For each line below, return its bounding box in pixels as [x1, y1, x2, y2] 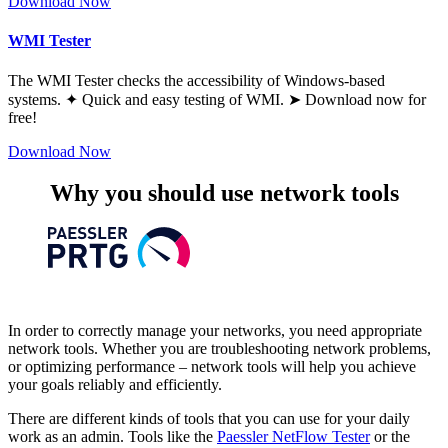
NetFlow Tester [272, 428, 370, 446]
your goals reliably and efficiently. [8, 376, 222, 394]
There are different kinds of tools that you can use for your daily [8, 410, 410, 428]
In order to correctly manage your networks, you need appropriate [8, 322, 422, 340]
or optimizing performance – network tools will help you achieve [8, 358, 416, 376]
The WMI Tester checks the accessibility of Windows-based [8, 71, 385, 89]
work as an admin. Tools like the [8, 428, 217, 446]
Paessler [217, 428, 272, 446]
